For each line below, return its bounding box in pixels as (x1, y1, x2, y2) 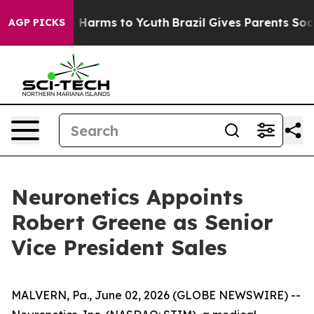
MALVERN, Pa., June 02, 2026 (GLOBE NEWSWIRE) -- (11, 288, 301, 302)
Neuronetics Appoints (11, 184, 243, 210)
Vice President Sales (11, 234, 227, 261)
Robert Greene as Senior (11, 209, 273, 235)
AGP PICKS (8, 16, 65, 29)
